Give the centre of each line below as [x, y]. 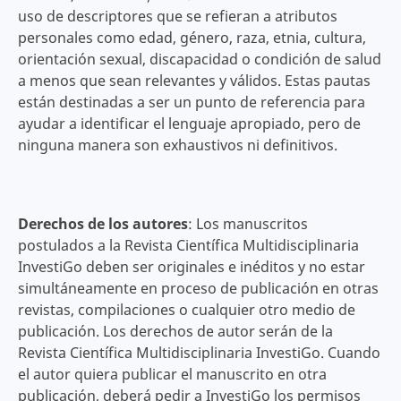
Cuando [354, 353]
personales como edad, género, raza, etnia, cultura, [192, 37]
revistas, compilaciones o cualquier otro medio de [186, 310]
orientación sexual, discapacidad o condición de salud [199, 59]
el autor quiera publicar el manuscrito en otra [172, 375]
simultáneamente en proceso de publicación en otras [198, 289]
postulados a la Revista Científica [128, 246]
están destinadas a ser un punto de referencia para [191, 102]
